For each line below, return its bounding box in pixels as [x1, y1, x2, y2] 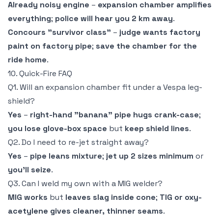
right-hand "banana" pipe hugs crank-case [30, 110, 199, 120]
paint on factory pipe [8, 41, 92, 52]
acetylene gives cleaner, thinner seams [8, 206, 163, 217]
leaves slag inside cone [65, 192, 156, 203]
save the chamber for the [96, 41, 197, 52]
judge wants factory [119, 27, 200, 38]
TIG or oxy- [160, 192, 202, 203]
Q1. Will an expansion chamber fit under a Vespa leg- [8, 82, 202, 93]
